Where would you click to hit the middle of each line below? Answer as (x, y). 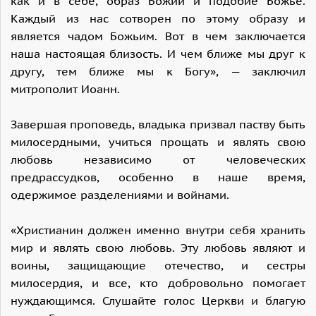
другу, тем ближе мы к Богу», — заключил (158, 72)
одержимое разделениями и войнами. (120, 195)
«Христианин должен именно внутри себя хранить (158, 230)
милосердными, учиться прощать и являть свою (158, 142)
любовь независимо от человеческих (158, 160)
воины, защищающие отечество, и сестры (158, 266)
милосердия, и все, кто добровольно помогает (158, 283)
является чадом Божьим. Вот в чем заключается (158, 36)
